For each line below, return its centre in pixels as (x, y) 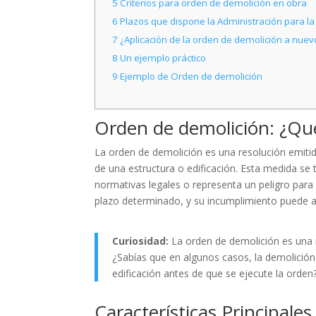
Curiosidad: (141, 241)
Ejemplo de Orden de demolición (190, 77)
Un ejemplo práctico (162, 58)
